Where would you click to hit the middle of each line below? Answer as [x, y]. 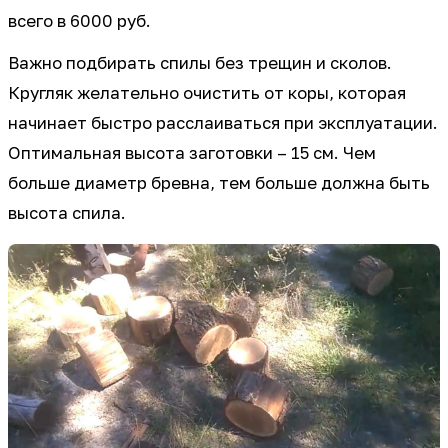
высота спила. [67, 213]
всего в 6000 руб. [81, 21]
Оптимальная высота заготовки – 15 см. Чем [192, 153]
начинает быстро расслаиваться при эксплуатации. [223, 123]
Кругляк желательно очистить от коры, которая [207, 93]
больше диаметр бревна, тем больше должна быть [219, 183]
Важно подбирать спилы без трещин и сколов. [200, 63]
